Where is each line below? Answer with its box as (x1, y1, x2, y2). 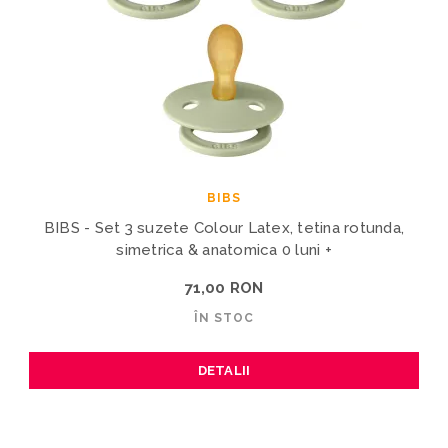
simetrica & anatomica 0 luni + (116, 240, 332, 259)
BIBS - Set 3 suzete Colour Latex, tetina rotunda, (43, 218, 405, 237)
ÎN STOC (194, 310, 254, 325)
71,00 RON (184, 278, 264, 297)
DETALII (197, 362, 251, 378)
